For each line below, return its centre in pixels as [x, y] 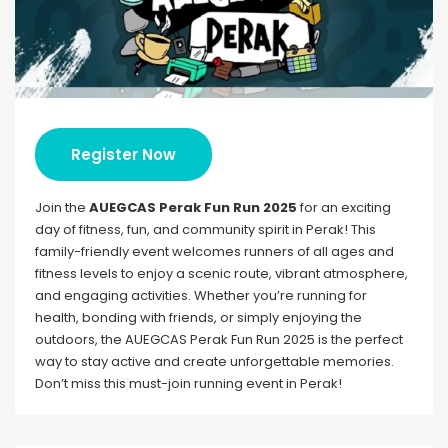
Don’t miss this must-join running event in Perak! [188, 384]
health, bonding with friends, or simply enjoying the [198, 318]
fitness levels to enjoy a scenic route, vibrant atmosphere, [221, 274]
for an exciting [344, 208]
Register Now [123, 155]
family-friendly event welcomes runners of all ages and [214, 252]
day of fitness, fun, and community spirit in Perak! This [205, 230]
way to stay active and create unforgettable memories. [214, 362]
